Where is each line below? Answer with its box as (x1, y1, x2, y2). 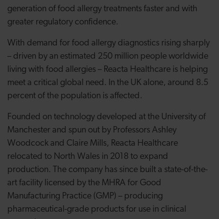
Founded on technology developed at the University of (7, 112, 206, 122)
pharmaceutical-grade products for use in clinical (7, 205, 186, 214)
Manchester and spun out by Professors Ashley (7, 126, 176, 135)
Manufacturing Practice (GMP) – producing (7, 192, 163, 201)
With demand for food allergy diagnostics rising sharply (7, 39, 210, 48)
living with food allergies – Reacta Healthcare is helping (7, 65, 208, 74)
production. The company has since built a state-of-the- (7, 165, 208, 175)
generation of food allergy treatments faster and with (7, 4, 197, 14)
